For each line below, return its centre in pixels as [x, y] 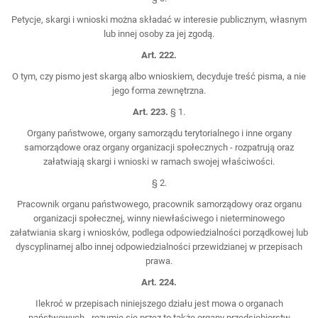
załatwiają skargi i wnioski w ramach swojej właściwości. [159, 161]
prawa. [159, 261]
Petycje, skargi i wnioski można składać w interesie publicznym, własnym [159, 19]
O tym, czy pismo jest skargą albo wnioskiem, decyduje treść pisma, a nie [159, 76]
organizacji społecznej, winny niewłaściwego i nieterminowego [159, 218]
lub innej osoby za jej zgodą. [159, 33]
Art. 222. [159, 55]
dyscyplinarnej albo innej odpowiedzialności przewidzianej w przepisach [159, 246]
